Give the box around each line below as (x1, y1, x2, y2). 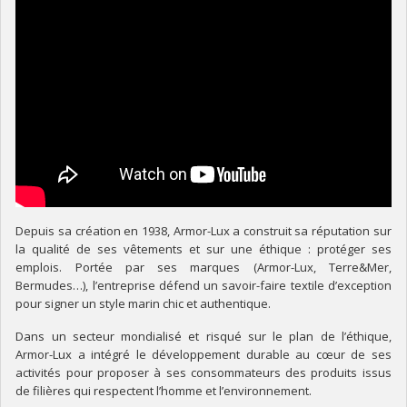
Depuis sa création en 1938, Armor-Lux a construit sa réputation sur (15, 222, 392, 239)
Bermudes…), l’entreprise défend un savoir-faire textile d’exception (15, 276, 392, 293)
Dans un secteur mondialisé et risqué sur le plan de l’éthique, (15, 328, 392, 345)
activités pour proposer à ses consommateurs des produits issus (15, 364, 392, 382)
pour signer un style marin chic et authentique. (15, 294, 272, 312)
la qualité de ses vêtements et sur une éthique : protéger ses (15, 240, 392, 257)
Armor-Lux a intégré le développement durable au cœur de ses (15, 346, 392, 363)
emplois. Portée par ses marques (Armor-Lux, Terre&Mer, (15, 258, 392, 275)
